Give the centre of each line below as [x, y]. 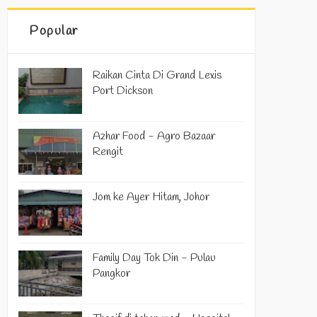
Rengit [108, 152]
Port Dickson [123, 91]
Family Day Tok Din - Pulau [154, 258]
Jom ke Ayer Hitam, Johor [151, 197]
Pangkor [111, 273]
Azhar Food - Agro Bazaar [154, 136]
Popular [54, 31]
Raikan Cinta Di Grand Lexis [157, 75]
